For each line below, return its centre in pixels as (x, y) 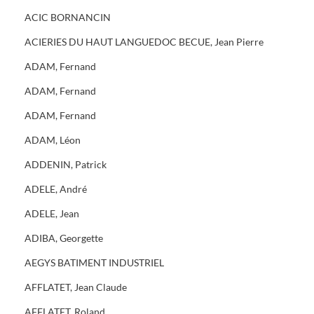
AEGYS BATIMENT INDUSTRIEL (94, 262)
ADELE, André (56, 189)
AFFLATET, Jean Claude (76, 287)
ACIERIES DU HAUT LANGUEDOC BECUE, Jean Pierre (144, 42)
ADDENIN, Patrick (66, 164)
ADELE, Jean (52, 213)
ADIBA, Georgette (64, 238)
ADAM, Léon (53, 140)
